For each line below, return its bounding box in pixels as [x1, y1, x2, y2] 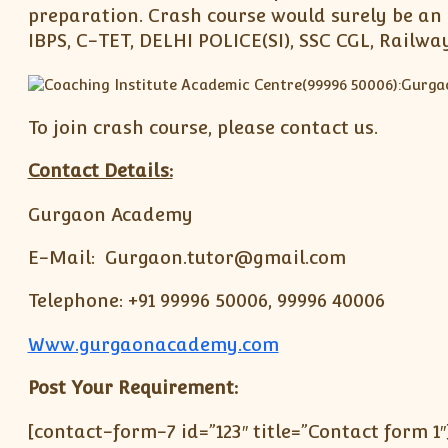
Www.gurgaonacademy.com [27, 333, 279, 355]
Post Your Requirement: [27, 377, 238, 399]
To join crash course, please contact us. [27, 116, 378, 138]
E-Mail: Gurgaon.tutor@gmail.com [27, 246, 346, 268]
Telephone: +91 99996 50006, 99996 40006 [27, 290, 385, 312]
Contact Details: [27, 160, 173, 182]
